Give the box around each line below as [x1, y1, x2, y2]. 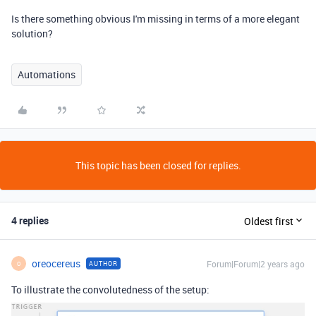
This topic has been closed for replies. [75, 159, 241, 172]
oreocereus [32, 257, 80, 270]
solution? [11, 27, 53, 40]
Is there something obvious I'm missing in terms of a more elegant [11, 12, 300, 25]
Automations [18, 68, 75, 81]
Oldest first [244, 214, 293, 228]
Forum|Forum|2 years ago [207, 258, 305, 269]
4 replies [11, 214, 49, 227]
